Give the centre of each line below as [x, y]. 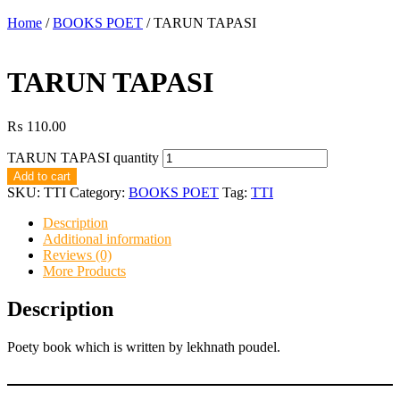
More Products [84, 271]
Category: [99, 192]
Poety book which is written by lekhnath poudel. [144, 346]
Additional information [107, 238]
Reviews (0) [77, 254]
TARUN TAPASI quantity [83, 157]
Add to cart [42, 176]
